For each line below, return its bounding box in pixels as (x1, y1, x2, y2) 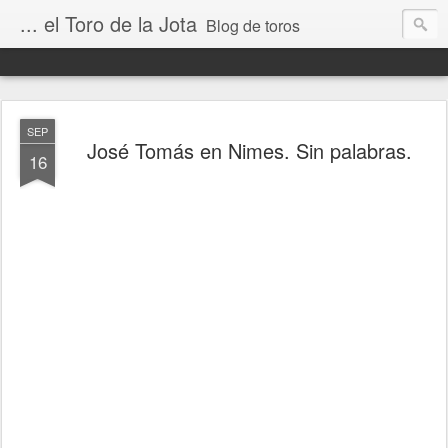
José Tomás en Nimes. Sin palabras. (86, 136, 412, 165)
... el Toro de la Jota (20, 9, 197, 38)
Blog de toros (206, 14, 300, 37)
